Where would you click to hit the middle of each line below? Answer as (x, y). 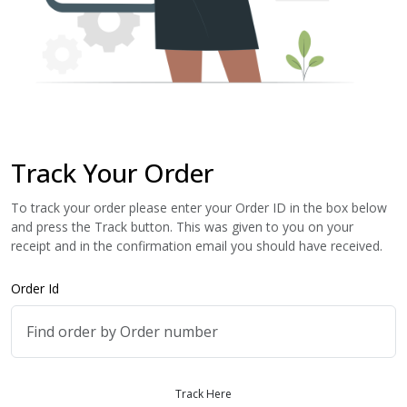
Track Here (203, 393)
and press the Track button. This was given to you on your (182, 226)
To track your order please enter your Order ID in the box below (199, 207)
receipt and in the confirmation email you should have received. (197, 245)
